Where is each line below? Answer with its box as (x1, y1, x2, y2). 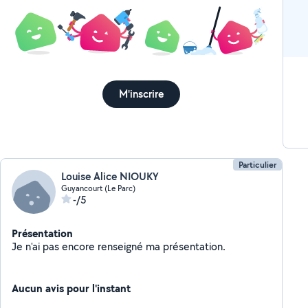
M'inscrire (119, 87, 164, 102)
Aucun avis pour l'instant (12, 280, 131, 296)
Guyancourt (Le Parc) (61, 183, 136, 193)
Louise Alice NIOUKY (61, 169, 159, 184)
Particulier (238, 159, 276, 170)
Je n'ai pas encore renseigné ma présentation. (163, 239, 226, 254)
